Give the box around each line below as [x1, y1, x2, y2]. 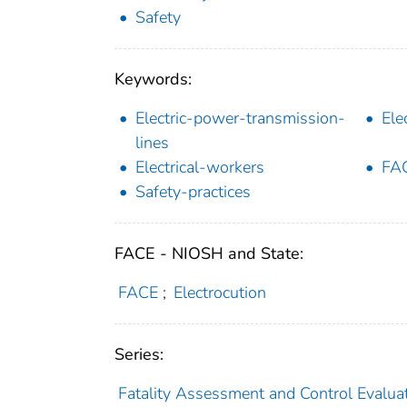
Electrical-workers [135, 156, 264, 179]
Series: [114, 343, 164, 366]
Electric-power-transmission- [135, 107, 345, 130]
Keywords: [114, 68, 192, 91]
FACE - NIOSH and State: [114, 243, 303, 265]
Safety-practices [135, 181, 251, 203]
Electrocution [174, 282, 267, 304]
